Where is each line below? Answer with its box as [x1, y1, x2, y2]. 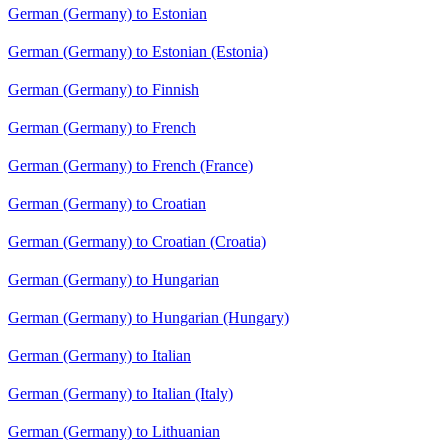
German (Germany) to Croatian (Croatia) [8, 233, 266, 251]
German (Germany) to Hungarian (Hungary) [8, 309, 289, 327]
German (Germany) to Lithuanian [8, 423, 220, 441]
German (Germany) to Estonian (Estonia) [8, 43, 268, 61]
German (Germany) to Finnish [8, 81, 199, 99]
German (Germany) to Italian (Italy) [8, 385, 233, 403]
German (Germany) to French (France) [8, 157, 253, 175]
